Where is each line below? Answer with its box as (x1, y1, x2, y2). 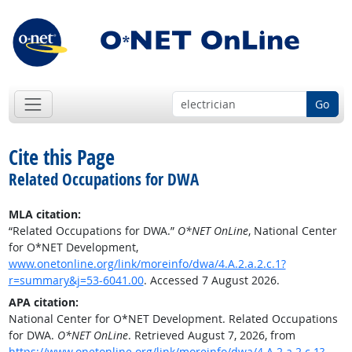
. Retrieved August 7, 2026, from (127, 328, 295, 343)
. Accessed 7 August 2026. (143, 273, 280, 288)
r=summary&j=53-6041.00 (8, 273, 144, 288)
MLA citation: (8, 207, 81, 222)
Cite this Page (8, 143, 115, 172)
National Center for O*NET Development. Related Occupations (8, 311, 338, 327)
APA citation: (8, 295, 79, 310)
